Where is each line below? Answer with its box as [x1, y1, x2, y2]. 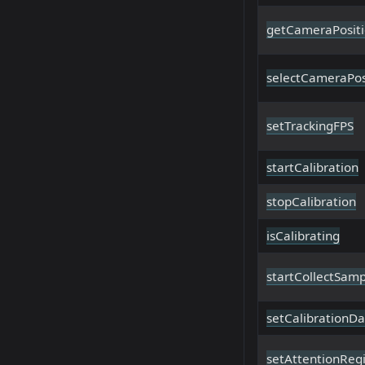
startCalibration [266, 159, 358, 176]
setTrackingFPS [266, 117, 354, 134]
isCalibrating [266, 227, 340, 244]
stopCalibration [266, 193, 356, 210]
